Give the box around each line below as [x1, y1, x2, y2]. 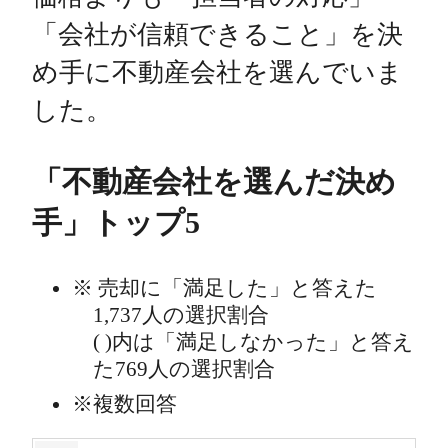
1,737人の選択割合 [92, 303, 269, 327]
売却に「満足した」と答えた [93, 276, 377, 300]
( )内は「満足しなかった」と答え [92, 330, 414, 354]
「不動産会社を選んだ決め [32, 165, 396, 199]
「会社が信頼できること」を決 [32, 20, 403, 50]
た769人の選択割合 [92, 357, 275, 381]
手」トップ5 [32, 206, 200, 240]
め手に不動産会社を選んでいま [32, 58, 403, 88]
